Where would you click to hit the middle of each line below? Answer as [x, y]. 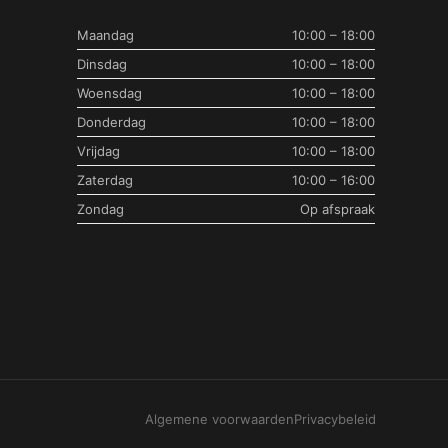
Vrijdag [99, 151]
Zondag [101, 209]
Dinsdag [102, 64]
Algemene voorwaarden [219, 418]
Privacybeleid [335, 418]
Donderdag [112, 122]
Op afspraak [338, 209]
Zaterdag [105, 180]
